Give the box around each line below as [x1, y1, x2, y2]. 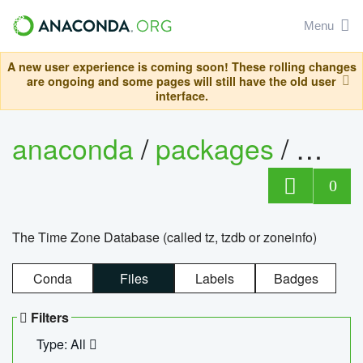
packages [156, 128, 281, 169]
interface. [155, 88, 208, 104]
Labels [195, 268, 234, 288]
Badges [273, 268, 318, 288]
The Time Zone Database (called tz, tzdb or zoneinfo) [12, 227, 317, 246]
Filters [28, 307, 69, 327]
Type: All [36, 334, 90, 353]
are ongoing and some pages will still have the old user [27, 73, 336, 89]
